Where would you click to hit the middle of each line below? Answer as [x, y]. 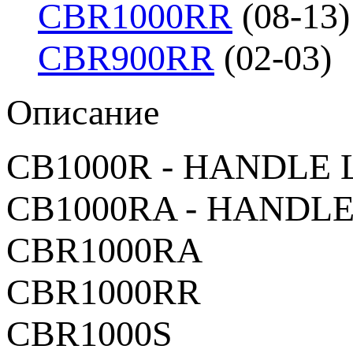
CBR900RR [126, 58]
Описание [83, 112]
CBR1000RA [104, 250]
